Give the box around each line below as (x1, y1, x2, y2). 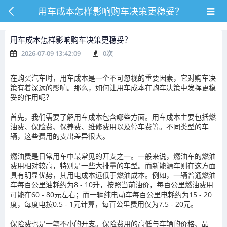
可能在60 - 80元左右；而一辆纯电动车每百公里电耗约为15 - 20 (10, 190, 212, 199)
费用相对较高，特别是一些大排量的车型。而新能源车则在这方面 (10, 161, 216, 170)
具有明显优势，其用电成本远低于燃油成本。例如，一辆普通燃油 (10, 170, 216, 180)
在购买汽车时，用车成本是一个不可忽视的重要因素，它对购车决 (10, 73, 216, 83)
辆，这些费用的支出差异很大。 (10, 131, 109, 141)
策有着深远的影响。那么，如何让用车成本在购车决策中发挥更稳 (10, 83, 216, 92)
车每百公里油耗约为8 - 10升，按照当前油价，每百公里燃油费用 (10, 180, 213, 190)
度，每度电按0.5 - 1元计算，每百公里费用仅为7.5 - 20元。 (10, 199, 198, 209)
